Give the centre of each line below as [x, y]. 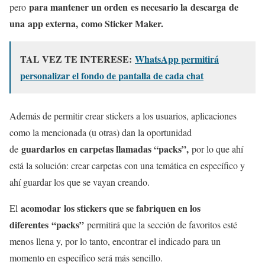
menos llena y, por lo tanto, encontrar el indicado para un [115, 241]
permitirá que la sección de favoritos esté [161, 225]
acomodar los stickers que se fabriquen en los [111, 208]
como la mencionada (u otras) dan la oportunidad [101, 132]
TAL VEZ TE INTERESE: [77, 59]
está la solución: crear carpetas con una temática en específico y [127, 166]
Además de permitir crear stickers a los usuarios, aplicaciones [123, 116]
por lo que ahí [216, 149]
